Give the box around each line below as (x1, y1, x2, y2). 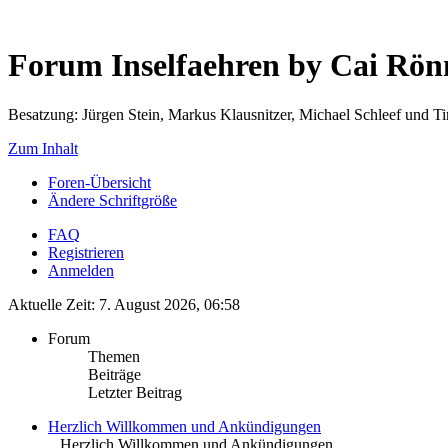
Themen (88, 347, 140, 365)
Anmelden (48, 261, 114, 279)
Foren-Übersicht (48, 173, 151, 191)
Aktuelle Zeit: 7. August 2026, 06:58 (8, 295, 240, 313)
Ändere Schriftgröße (48, 191, 177, 209)
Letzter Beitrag (88, 383, 182, 401)
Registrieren (48, 243, 124, 261)
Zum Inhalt (8, 139, 78, 157)
